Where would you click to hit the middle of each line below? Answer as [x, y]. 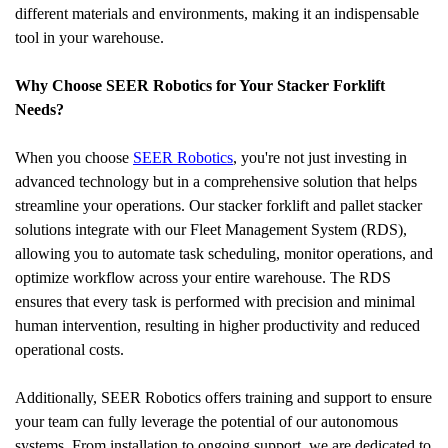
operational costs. [69, 349]
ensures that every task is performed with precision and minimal [215, 301]
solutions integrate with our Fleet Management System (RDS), [211, 229]
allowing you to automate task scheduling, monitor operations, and [224, 253]
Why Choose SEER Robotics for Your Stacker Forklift [200, 85]
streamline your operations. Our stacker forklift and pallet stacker [218, 205]
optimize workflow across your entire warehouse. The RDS [203, 277]
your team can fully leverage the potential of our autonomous [206, 421]
